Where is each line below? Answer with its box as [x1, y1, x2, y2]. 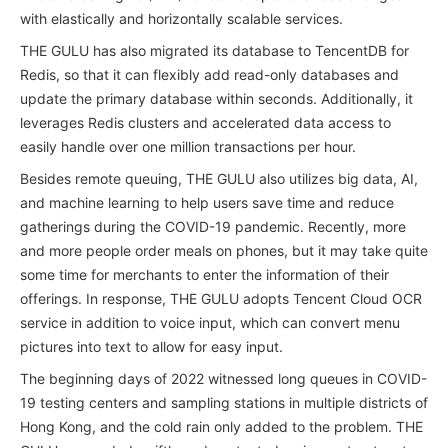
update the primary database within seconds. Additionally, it [20, 90, 413, 107]
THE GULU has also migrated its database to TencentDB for [20, 42, 409, 59]
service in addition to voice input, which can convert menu [20, 314, 400, 331]
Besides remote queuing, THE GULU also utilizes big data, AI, [20, 170, 418, 187]
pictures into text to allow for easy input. [20, 338, 283, 355]
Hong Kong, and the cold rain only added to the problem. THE [20, 418, 423, 435]
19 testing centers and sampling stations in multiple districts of [20, 394, 428, 411]
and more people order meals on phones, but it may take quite [20, 242, 428, 259]
